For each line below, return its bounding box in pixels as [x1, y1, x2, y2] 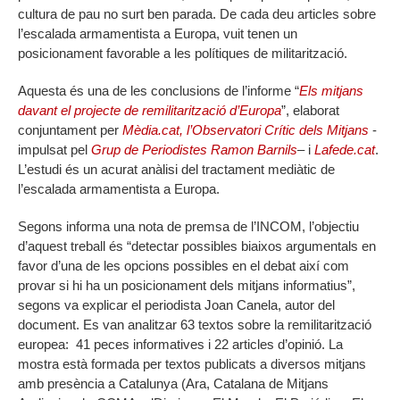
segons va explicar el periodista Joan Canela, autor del [18, 297, 335, 313]
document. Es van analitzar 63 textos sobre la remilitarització [18, 317, 371, 333]
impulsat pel [18, 142, 91, 158]
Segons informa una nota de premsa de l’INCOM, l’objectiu [18, 219, 359, 235]
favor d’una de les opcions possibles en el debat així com [18, 258, 349, 274]
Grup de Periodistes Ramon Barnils [91, 142, 297, 158]
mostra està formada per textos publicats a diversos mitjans [18, 356, 366, 372]
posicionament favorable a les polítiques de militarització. [18, 46, 347, 62]
